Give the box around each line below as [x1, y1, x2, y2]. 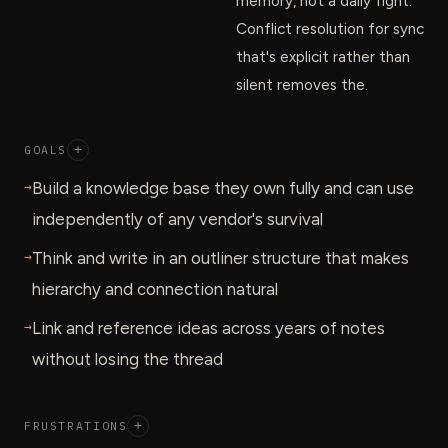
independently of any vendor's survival [32, 208, 323, 229]
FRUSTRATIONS [24, 418, 128, 434]
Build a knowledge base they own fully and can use [32, 177, 414, 198]
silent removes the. [236, 75, 368, 94]
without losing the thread [32, 348, 223, 369]
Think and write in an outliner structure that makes [32, 247, 409, 268]
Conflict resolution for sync [236, 19, 424, 38]
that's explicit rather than [236, 47, 410, 66]
